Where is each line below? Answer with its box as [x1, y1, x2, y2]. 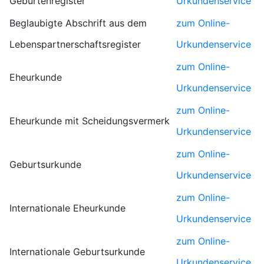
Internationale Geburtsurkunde [9, 246, 145, 258]
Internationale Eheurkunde [9, 202, 126, 214]
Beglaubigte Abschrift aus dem [9, 17, 147, 29]
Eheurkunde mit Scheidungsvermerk [9, 115, 170, 127]
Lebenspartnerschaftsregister [9, 38, 141, 50]
